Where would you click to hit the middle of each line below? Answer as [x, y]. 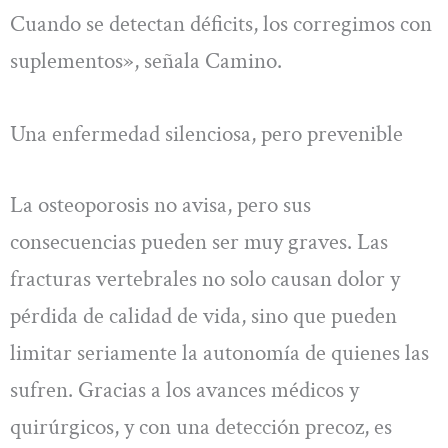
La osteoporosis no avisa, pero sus [160, 205]
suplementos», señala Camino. [146, 60]
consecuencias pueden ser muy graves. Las [199, 242]
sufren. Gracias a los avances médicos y [184, 390]
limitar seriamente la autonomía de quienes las [219, 353]
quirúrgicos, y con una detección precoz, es [201, 427]
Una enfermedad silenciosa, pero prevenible [206, 134]
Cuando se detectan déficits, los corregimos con [221, 23]
